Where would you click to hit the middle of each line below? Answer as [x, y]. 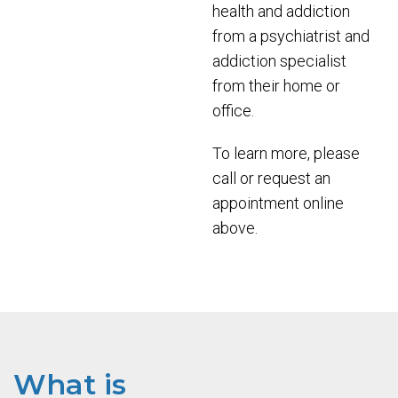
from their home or [276, 86]
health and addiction [281, 11]
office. [233, 111]
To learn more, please [286, 153]
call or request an [271, 178]
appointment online [278, 203]
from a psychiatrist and [291, 36]
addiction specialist [279, 61]
